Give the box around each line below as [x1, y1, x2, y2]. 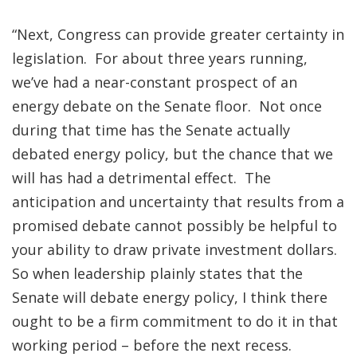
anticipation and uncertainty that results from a [12, 192, 344, 211]
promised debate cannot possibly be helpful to [12, 216, 337, 235]
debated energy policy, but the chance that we [12, 144, 333, 163]
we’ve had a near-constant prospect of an [12, 73, 297, 92]
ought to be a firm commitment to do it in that [12, 312, 338, 331]
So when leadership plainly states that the [12, 264, 303, 283]
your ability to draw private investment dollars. [12, 240, 341, 259]
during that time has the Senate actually [12, 120, 290, 139]
